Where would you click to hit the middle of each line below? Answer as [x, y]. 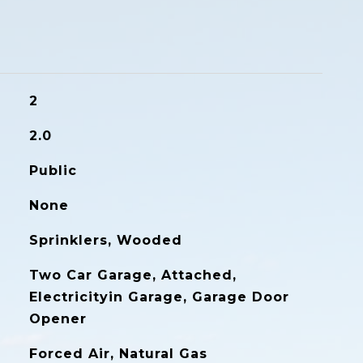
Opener [58, 319]
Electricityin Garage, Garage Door [159, 297]
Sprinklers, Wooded [105, 240]
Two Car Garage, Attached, [132, 275]
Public [53, 171]
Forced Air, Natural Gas [118, 354]
